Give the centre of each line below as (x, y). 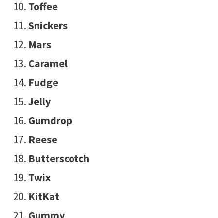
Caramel (48, 64)
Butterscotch (58, 158)
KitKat (44, 196)
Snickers (48, 26)
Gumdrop (50, 120)
